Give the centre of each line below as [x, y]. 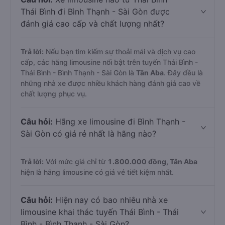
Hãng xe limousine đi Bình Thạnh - [119, 122]
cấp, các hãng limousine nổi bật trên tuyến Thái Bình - [109, 62]
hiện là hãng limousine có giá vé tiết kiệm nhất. [97, 172]
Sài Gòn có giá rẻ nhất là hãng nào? [88, 134]
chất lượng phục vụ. [54, 94]
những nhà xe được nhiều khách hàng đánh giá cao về [110, 83]
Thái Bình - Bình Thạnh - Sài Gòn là [78, 73]
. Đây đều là [183, 73]
